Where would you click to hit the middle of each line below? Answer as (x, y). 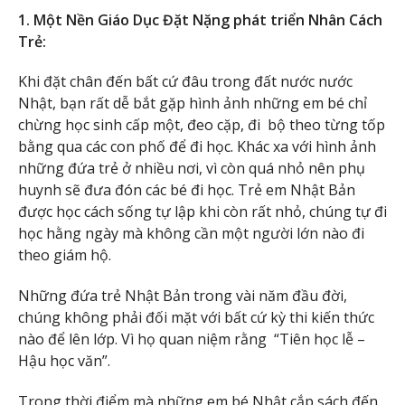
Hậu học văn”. (64, 361)
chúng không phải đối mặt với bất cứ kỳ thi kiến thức (196, 318)
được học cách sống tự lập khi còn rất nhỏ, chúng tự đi (202, 212)
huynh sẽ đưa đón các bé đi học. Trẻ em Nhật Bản (187, 190)
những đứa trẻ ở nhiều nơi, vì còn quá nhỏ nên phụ (192, 169)
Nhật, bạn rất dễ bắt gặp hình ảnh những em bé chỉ (193, 104)
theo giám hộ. (65, 255)
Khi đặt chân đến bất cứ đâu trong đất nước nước (185, 82)
